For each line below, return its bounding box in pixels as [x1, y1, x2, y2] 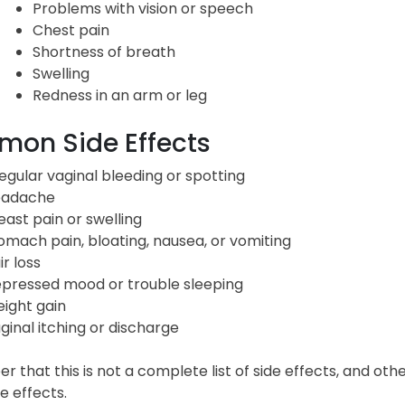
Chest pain [32, 19, 109, 41]
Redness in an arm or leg [32, 84, 207, 106]
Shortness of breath [32, 41, 175, 62]
